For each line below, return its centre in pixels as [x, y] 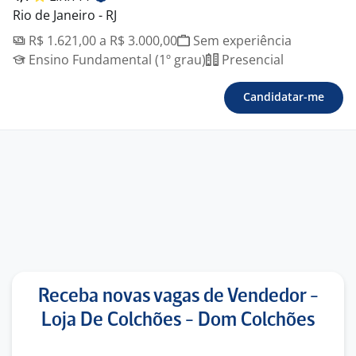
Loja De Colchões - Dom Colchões [178, 321]
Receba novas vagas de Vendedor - [178, 297]
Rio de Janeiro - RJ [65, 15]
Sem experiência [241, 41]
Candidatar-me [284, 97]
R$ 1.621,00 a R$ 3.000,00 [101, 41]
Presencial [251, 60]
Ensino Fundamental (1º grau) [116, 60]
